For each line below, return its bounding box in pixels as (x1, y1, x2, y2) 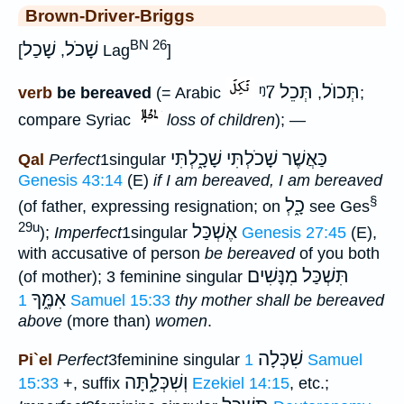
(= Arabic (151, 84, 225, 103)
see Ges (305, 197, 370, 216)
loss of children (167, 111, 275, 130)
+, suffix (59, 374, 124, 393)
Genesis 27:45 (242, 223, 346, 242)
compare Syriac (18, 111, 135, 130)
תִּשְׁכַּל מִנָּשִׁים (247, 264, 349, 287)
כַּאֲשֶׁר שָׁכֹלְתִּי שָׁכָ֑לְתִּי (170, 148, 327, 170)
